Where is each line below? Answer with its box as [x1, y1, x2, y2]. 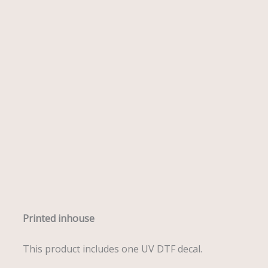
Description [22, 182, 75, 196]
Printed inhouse [22, 212, 95, 226]
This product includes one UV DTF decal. [22, 242, 202, 255]
